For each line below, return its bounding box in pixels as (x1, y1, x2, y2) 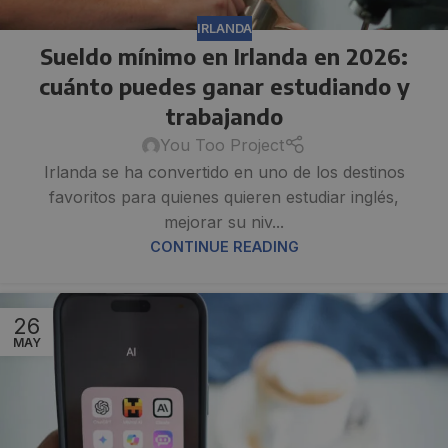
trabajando (165, 102, 283, 131)
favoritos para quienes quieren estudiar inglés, (49, 187, 399, 208)
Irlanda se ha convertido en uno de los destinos (43, 162, 405, 183)
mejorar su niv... (164, 212, 284, 233)
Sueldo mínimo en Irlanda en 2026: (40, 42, 408, 71)
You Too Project (160, 135, 285, 156)
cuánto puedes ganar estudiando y (38, 72, 410, 101)
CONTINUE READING (149, 238, 299, 256)
